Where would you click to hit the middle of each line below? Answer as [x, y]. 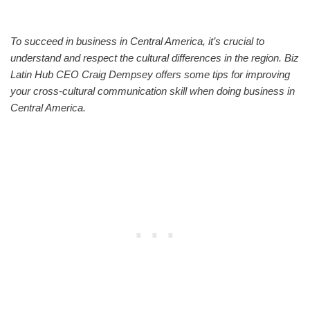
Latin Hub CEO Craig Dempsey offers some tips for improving [150, 74]
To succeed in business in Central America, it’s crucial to [137, 41]
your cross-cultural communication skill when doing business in [153, 91]
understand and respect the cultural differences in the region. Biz [155, 57]
